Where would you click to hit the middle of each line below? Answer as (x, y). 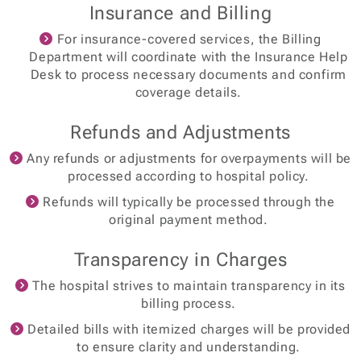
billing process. (189, 303)
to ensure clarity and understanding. (189, 347)
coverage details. (189, 92)
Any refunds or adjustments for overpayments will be (187, 158)
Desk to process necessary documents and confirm (189, 75)
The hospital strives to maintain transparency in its (187, 286)
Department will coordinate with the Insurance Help (189, 57)
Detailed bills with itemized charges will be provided (187, 329)
